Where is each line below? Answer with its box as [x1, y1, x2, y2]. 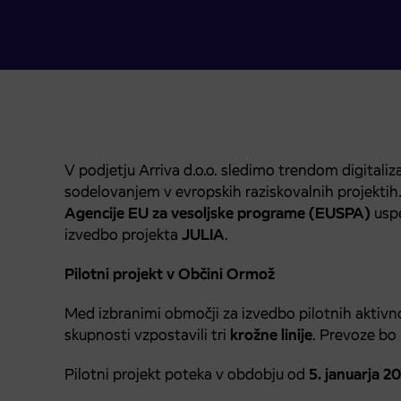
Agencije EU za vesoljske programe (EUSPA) [64, 202, 371, 223]
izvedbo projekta [64, 224, 182, 244]
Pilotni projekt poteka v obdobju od [64, 363, 309, 384]
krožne [230, 324, 277, 345]
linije [281, 324, 312, 345]
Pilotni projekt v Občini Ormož [64, 263, 275, 284]
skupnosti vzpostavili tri [64, 324, 230, 345]
